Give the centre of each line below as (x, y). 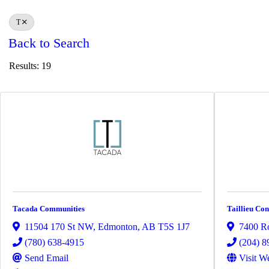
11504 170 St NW (59, 227)
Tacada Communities (49, 209)
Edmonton (118, 227)
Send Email (47, 258)
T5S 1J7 (174, 227)
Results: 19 (30, 65)
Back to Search (49, 44)
